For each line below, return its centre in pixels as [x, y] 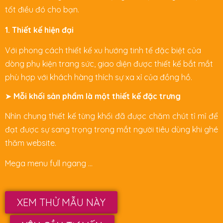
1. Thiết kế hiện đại [39, 30]
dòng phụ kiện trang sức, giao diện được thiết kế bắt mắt [109, 63]
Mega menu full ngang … [49, 164]
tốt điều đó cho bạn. [42, 10]
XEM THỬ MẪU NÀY [61, 202]
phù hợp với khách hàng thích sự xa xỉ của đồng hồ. [99, 77]
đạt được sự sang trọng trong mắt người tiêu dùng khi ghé [111, 130]
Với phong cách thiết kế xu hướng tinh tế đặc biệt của [103, 50]
